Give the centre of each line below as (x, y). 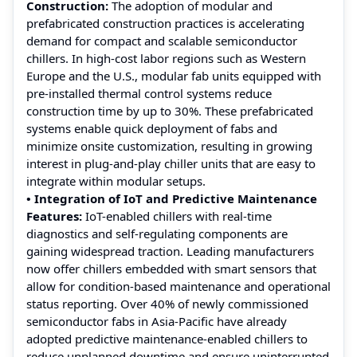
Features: (56, 216)
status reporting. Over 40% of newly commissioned (167, 303)
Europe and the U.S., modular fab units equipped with (174, 75)
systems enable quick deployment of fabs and (152, 128)
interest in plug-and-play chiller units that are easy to (171, 163)
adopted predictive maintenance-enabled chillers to (167, 338)
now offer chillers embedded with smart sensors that (171, 268)
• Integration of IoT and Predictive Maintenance (172, 198)
